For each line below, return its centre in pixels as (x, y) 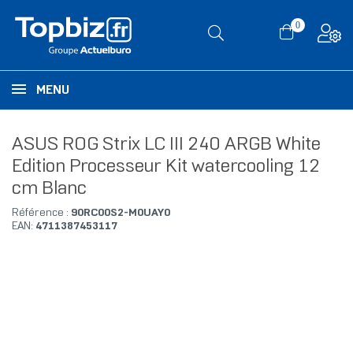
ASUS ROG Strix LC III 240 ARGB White (166, 145)
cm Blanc (49, 190)
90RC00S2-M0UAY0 (121, 214)
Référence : (41, 214)
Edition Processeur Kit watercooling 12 (166, 167)
